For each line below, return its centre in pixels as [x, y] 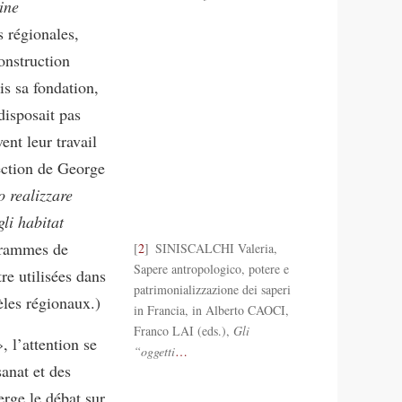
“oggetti [154, 351]
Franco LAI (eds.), [183, 330]
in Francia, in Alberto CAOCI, [211, 310]
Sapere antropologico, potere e [211, 268]
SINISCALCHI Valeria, [214, 248]
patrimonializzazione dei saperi [212, 289]
